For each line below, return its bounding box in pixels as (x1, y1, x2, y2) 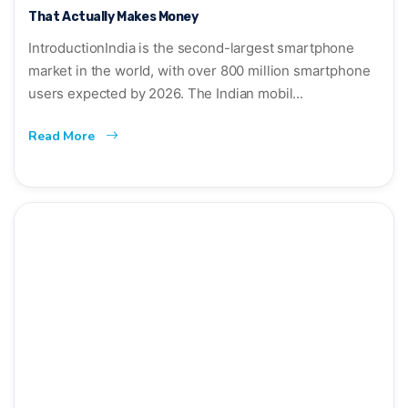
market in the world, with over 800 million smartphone (28, 61, 371, 79)
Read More (28, 127, 98, 145)
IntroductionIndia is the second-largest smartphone (28, 38, 354, 56)
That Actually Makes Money (28, 8, 199, 25)
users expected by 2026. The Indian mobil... (28, 84, 303, 102)
